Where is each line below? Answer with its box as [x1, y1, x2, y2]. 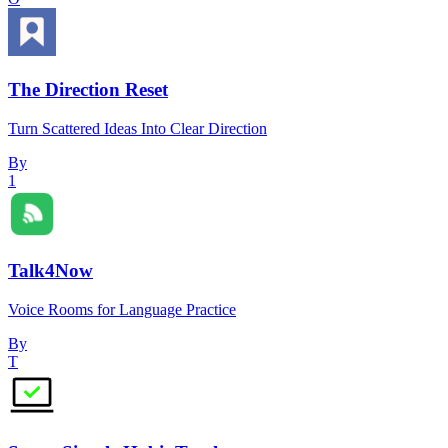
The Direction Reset [8, 78, 168, 100]
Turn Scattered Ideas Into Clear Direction [8, 119, 267, 137]
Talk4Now [8, 260, 93, 282]
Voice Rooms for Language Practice [8, 301, 236, 319]
